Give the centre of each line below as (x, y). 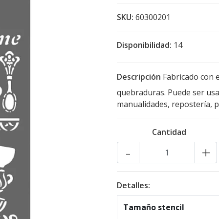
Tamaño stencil (154, 207)
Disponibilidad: (144, 45)
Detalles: (133, 185)
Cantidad (169, 132)
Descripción (139, 77)
